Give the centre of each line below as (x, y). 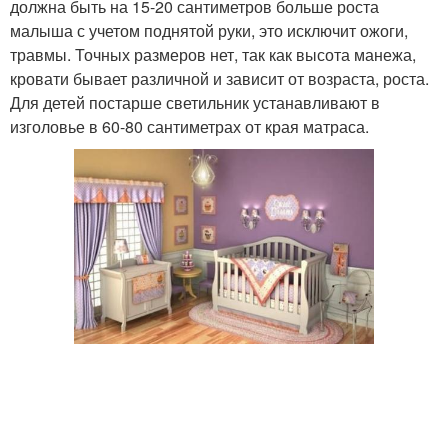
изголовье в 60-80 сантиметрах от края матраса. (189, 127)
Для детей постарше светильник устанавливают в (195, 103)
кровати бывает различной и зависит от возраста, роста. (219, 79)
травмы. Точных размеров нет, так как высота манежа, (213, 55)
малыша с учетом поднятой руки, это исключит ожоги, (209, 31)
